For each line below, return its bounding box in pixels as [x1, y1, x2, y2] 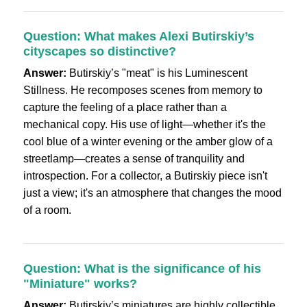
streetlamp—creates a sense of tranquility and [23, 153, 245, 164]
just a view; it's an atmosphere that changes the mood [23, 187, 282, 199]
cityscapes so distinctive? [23, 44, 176, 58]
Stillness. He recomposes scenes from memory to [23, 84, 262, 96]
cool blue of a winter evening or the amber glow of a [23, 136, 273, 147]
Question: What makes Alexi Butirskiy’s [23, 29, 254, 43]
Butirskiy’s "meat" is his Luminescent [66, 67, 247, 79]
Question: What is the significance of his [23, 261, 261, 275]
